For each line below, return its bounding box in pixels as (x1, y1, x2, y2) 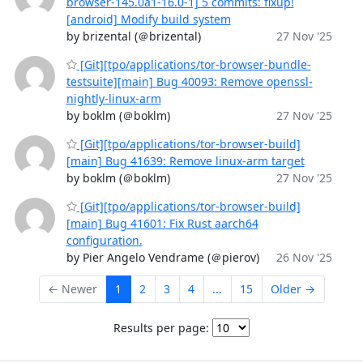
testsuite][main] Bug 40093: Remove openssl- (66, 74, 313, 89)
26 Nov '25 (275, 250, 332, 265)
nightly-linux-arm (66, 91, 161, 106)
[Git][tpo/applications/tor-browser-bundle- (76, 57, 311, 72)
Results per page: (113, 319, 209, 335)
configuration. (66, 233, 143, 248)
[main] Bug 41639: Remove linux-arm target (66, 153, 305, 169)
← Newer (48, 281, 97, 297)
